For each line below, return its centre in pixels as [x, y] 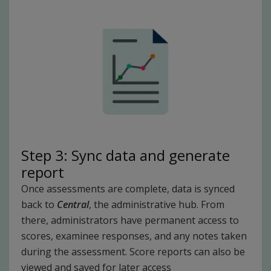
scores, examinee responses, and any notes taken [134, 236]
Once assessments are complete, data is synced [128, 189]
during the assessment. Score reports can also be [133, 252]
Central [73, 204]
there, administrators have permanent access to [130, 220]
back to [39, 204]
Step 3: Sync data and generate [126, 155]
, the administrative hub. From [157, 204]
